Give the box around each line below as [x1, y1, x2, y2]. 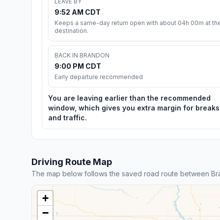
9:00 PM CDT [55, 61, 101, 70]
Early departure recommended [55, 73, 143, 81]
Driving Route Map [31, 156, 112, 167]
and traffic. [48, 113, 87, 122]
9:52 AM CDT [55, 7, 101, 16]
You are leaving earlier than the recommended [48, 93, 211, 102]
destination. [55, 27, 88, 34]
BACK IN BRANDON [55, 51, 110, 59]
